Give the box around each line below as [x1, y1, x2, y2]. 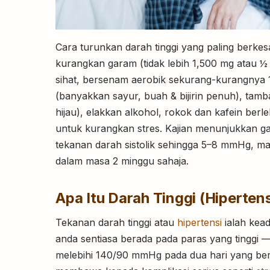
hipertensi [177, 216, 222, 229]
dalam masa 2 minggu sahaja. [55, 155, 189, 168]
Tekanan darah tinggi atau [55, 216, 177, 229]
